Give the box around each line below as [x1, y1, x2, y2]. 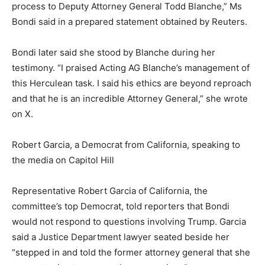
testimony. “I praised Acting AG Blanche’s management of [12, 62, 250, 73]
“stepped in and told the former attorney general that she [12, 246, 250, 258]
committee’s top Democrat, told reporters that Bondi [12, 200, 230, 212]
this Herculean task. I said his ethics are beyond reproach [12, 77, 251, 89]
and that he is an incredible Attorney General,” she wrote [12, 92, 248, 104]
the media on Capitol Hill [12, 154, 114, 166]
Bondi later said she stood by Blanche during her [12, 46, 215, 58]
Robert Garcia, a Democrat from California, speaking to [12, 138, 240, 150]
